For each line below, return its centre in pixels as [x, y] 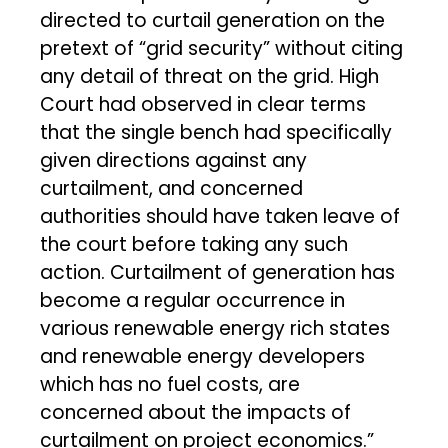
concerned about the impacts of [196, 412]
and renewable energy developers [203, 356]
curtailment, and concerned [172, 188]
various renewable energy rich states [215, 328]
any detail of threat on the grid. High [210, 76]
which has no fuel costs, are [170, 384]
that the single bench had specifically [216, 132]
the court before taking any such [194, 244]
